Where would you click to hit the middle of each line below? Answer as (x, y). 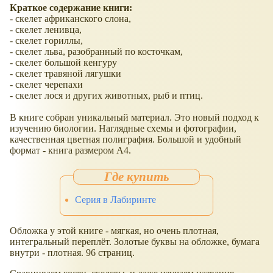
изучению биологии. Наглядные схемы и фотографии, (123, 129)
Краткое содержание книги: (71, 8)
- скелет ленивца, (46, 30)
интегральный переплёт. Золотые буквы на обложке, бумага (135, 241)
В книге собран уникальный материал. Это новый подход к (134, 118)
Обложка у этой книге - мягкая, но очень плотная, (114, 230)
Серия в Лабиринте (115, 199)
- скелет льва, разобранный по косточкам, (96, 52)
